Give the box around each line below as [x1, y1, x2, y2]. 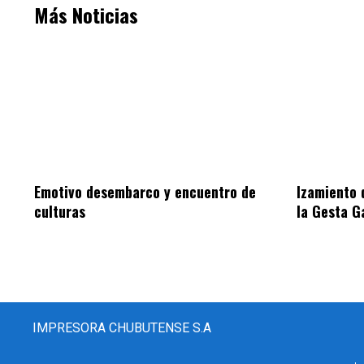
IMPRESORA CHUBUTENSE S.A [32, 320, 211, 336]
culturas [34, 201, 85, 223]
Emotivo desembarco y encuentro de [34, 181, 256, 203]
